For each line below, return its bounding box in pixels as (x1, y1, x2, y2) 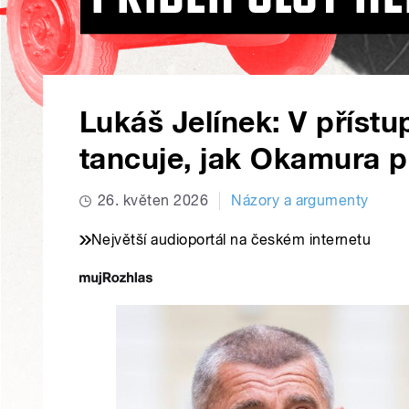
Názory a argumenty (231, 192, 369, 210)
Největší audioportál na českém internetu (91, 231, 372, 249)
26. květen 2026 (98, 192, 209, 210)
